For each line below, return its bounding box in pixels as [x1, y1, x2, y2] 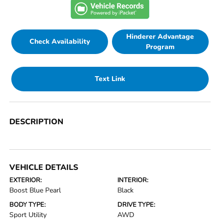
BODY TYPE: [9, 200, 46, 209]
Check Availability [29, 37, 90, 46]
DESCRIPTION [9, 116, 64, 127]
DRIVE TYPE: [117, 200, 155, 209]
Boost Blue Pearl [9, 185, 61, 195]
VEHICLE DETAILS [9, 162, 79, 173]
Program [146, 42, 175, 52]
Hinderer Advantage [126, 31, 194, 41]
